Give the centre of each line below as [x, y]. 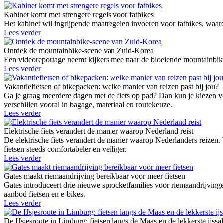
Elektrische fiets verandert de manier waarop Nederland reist [99, 131]
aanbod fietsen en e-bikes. [45, 194]
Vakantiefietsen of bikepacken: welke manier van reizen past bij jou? [111, 87]
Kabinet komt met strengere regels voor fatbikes [79, 15]
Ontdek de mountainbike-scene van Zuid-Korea [79, 51]
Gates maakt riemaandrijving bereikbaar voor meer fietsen [95, 176]
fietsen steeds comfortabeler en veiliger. [65, 149]
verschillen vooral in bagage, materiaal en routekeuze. [88, 105]
